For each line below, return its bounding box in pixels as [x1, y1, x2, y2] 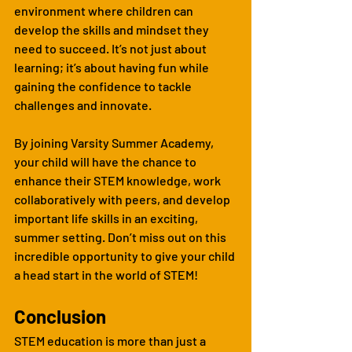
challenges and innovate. [14, 97, 152, 112]
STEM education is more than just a [14, 332, 208, 348]
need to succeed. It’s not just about [14, 40, 209, 56]
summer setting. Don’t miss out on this [14, 229, 229, 244]
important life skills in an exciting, [14, 210, 200, 225]
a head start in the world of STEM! [14, 266, 198, 282]
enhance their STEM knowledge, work [14, 172, 223, 188]
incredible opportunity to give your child [14, 247, 237, 263]
